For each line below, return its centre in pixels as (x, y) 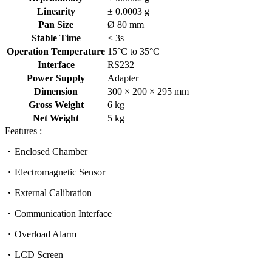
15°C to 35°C (134, 51)
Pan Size (56, 25)
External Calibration (53, 193)
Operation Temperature (56, 51)
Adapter (123, 78)
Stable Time (56, 38)
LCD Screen (39, 255)
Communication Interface (63, 213)
